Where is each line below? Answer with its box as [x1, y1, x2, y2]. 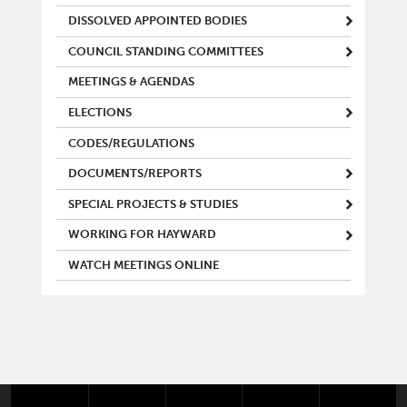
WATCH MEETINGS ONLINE [68, 259, 219, 272]
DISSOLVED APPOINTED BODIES [68, 15, 247, 28]
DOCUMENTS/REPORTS [68, 167, 202, 181]
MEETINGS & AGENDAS [68, 75, 194, 89]
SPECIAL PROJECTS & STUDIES [68, 197, 238, 211]
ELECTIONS [68, 106, 132, 120]
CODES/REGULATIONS [68, 136, 194, 150]
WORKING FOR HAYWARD [68, 228, 216, 242]
